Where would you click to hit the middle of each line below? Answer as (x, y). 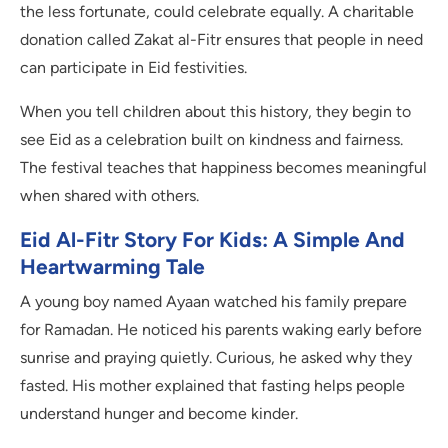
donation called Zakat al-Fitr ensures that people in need (221, 40)
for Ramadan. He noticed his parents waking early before (221, 330)
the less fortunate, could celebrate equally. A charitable (217, 12)
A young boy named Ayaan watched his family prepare (213, 302)
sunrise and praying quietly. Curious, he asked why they (216, 358)
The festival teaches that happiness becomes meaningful (223, 168)
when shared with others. (109, 196)
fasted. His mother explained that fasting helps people (212, 386)
